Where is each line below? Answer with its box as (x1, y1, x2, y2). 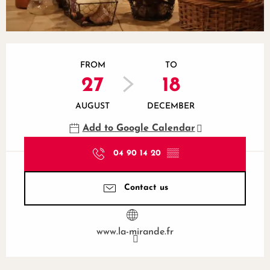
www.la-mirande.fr (96, 227, 174, 237)
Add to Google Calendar (82, 123, 195, 133)
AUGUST (75, 101, 110, 111)
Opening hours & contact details (6, 45, 183, 58)
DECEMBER (147, 101, 195, 111)
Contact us (124, 183, 168, 193)
